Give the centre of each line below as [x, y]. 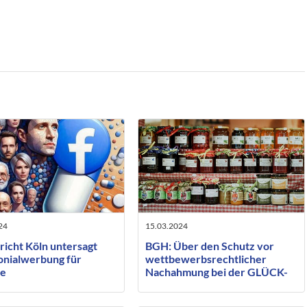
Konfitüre [169, 285]
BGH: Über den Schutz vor [209, 246]
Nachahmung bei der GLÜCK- [216, 272]
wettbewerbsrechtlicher [206, 259]
